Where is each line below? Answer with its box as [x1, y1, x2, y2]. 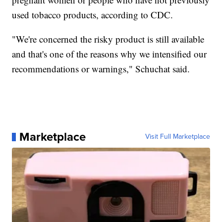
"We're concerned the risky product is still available [12, 33, 205, 46]
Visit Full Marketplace [145, 131, 210, 142]
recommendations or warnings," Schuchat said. [12, 62, 190, 75]
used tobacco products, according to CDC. [12, 8, 173, 21]
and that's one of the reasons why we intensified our [12, 48, 207, 60]
